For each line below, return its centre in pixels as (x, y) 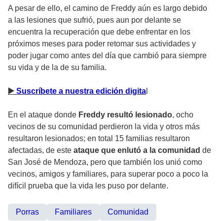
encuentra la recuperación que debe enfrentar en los (99, 32)
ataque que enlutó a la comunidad (137, 150)
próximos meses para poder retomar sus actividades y (102, 43)
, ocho (183, 114)
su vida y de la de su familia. (57, 67)
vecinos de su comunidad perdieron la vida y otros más (104, 126)
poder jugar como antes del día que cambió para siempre (107, 55)
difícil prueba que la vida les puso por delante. (88, 185)
